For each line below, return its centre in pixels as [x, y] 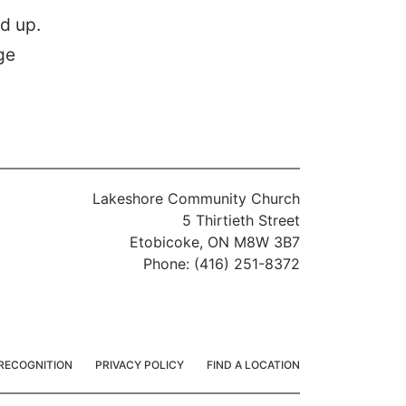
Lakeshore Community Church [196, 199]
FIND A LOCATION [253, 365]
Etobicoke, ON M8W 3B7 [215, 242]
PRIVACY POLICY [140, 365]
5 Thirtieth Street [241, 221]
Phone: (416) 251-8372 [222, 264]
